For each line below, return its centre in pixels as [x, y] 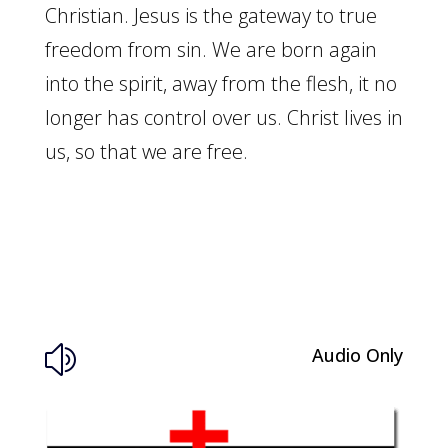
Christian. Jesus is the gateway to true [210, 15]
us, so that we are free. [146, 151]
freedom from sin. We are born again [210, 49]
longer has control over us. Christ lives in [223, 117]
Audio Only [357, 355]
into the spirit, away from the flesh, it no [220, 83]
